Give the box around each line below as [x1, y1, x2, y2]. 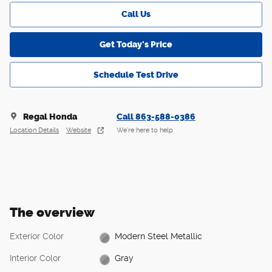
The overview [10, 204, 95, 220]
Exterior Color [10, 231, 64, 241]
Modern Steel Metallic [115, 231, 203, 242]
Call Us [121, 9, 151, 20]
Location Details [10, 126, 59, 135]
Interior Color [10, 253, 61, 263]
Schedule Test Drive [93, 69, 178, 80]
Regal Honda [23, 111, 77, 122]
